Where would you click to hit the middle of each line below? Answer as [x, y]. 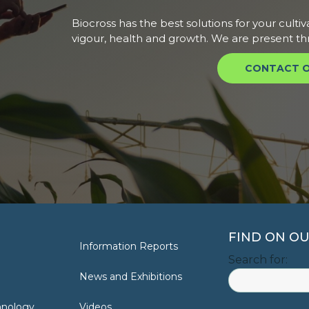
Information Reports [129, 246]
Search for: [258, 259]
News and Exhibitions [131, 276]
